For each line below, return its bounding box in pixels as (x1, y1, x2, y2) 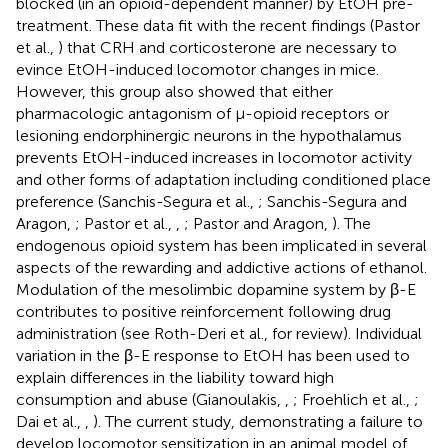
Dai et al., (16, 411, 85, 431)
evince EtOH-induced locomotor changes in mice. (16, 59, 379, 79)
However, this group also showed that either (16, 81, 333, 101)
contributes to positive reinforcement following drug (16, 301, 391, 321)
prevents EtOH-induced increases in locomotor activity (16, 147, 412, 167)
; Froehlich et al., (293, 389, 414, 409)
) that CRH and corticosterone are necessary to (58, 37, 397, 57)
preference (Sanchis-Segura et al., (16, 191, 258, 211)
